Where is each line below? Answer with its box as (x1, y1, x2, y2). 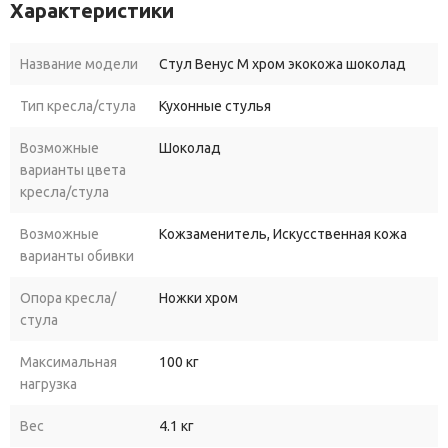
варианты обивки (20, 248, 134, 265)
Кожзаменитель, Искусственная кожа (159, 226, 407, 243)
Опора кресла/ (20, 290, 116, 307)
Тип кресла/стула (20, 98, 136, 115)
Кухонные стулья (159, 98, 271, 115)
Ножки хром (159, 290, 238, 307)
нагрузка (20, 376, 77, 393)
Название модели (20, 56, 138, 73)
